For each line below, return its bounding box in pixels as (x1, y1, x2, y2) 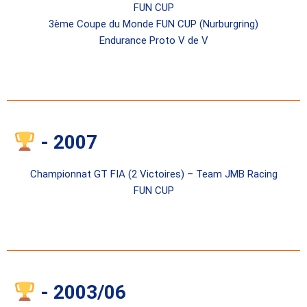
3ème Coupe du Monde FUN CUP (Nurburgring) (49, 18, 258, 31)
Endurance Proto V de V (99, 34, 208, 47)
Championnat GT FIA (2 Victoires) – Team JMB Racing (29, 168, 278, 181)
